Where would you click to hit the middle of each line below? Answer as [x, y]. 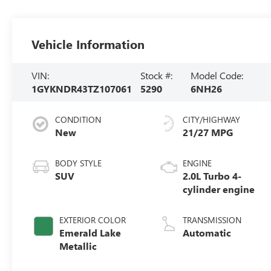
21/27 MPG [208, 132]
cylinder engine [219, 189]
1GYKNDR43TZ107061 [82, 88]
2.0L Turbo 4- [212, 175]
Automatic [207, 232]
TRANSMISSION [212, 220]
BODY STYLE [79, 163]
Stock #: [156, 75]
